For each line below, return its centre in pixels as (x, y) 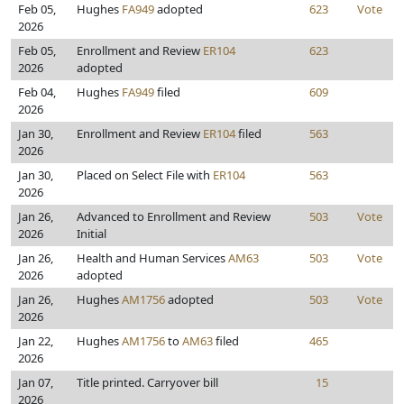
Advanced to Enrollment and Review (174, 216)
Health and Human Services (152, 258)
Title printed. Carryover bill (147, 382)
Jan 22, (36, 341)
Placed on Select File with (145, 175)
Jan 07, (36, 382)
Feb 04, (37, 92)
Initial (92, 234)
